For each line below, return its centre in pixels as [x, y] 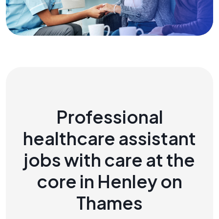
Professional [109, 116]
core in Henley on [109, 181]
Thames [109, 202]
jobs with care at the [109, 159]
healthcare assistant [109, 138]
